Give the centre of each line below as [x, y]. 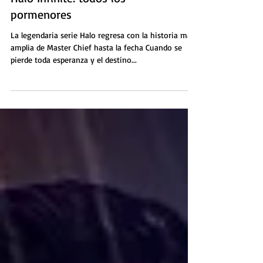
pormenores [41, 79]
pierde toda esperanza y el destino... [74, 124]
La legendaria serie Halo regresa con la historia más [103, 100]
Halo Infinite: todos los [68, 63]
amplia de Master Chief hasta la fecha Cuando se [96, 112]
